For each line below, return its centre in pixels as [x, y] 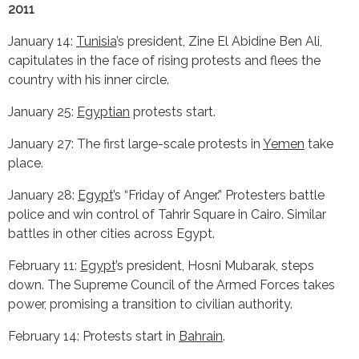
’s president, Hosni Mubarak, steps [215, 265]
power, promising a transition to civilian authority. [150, 304]
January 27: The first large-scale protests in [135, 143]
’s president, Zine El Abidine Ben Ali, [219, 41]
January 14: [42, 41]
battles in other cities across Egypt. [111, 233]
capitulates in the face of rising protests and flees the [164, 60]
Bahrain [201, 336]
